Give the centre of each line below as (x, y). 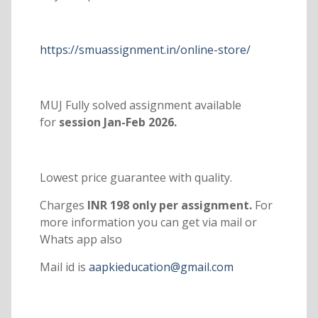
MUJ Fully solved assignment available (140, 105)
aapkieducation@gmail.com (161, 267)
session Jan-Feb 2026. (116, 122)
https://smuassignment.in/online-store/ (145, 50)
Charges (62, 205)
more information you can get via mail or (148, 223)
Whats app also (81, 240)
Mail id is (64, 267)
